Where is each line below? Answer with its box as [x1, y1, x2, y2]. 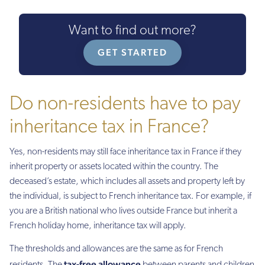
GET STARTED [98, 47, 167, 59]
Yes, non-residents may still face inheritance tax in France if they [9, 147, 241, 157]
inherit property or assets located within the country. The [9, 161, 218, 172]
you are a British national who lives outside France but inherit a [9, 206, 237, 216]
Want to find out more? [69, 24, 196, 38]
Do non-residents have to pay [9, 94, 240, 114]
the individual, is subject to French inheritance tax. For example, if [9, 191, 251, 201]
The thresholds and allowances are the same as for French [9, 244, 223, 254]
